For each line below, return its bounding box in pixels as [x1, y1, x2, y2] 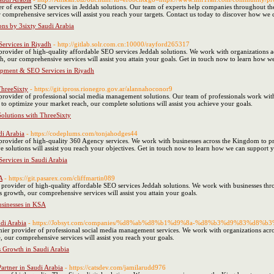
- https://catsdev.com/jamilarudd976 [65, 264, 166, 271]
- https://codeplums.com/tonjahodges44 [26, 130, 138, 137]
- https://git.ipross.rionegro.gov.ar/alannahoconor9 [30, 85, 172, 92]
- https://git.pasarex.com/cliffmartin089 [4, 174, 115, 182]
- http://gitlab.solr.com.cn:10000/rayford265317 [53, 40, 190, 48]
